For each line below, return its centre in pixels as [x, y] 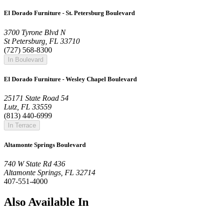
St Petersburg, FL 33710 [42, 41]
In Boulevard [26, 59]
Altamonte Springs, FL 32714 [50, 173]
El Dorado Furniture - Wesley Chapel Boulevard [70, 79]
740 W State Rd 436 [35, 164]
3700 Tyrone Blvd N [35, 32]
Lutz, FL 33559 [28, 107]
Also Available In [46, 202]
